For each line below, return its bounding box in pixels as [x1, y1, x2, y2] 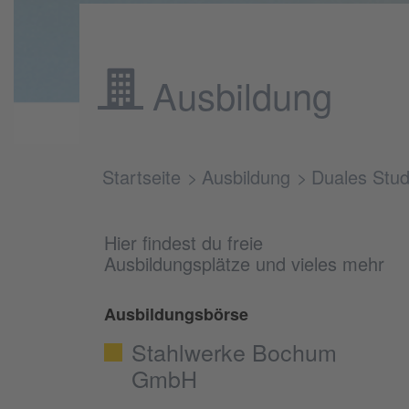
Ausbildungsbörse [104, 301, 248, 326]
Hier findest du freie [104, 228, 263, 256]
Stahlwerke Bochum [131, 334, 337, 368]
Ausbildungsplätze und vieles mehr [104, 249, 384, 277]
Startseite [102, 163, 181, 190]
